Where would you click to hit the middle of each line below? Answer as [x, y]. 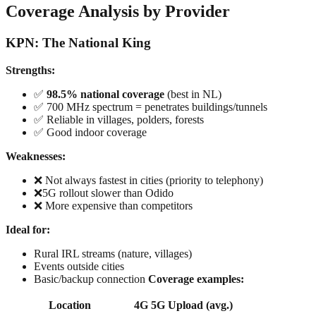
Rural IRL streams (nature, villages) [113, 254]
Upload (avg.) [200, 305]
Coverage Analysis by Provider [118, 12]
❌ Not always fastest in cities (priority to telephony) [148, 181]
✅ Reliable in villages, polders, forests [119, 120]
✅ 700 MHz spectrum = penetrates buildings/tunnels [151, 107]
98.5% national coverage [105, 95]
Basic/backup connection [91, 279]
